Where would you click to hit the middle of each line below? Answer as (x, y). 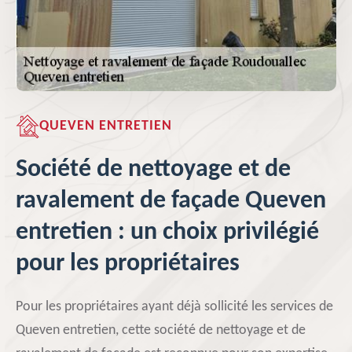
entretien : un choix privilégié (167, 233)
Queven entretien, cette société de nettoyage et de (161, 330)
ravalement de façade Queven (171, 201)
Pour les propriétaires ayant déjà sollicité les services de (174, 307)
